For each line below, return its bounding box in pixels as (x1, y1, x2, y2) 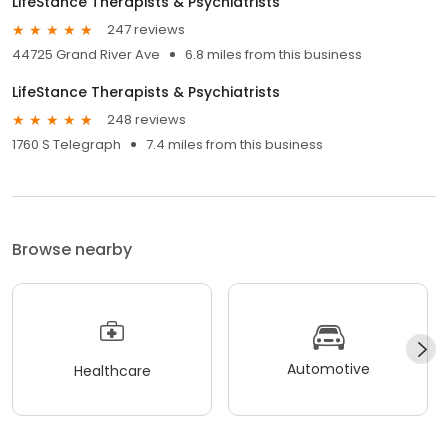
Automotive (286, 359, 370, 380)
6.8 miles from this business (185, 44, 362, 64)
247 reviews (107, 20, 185, 40)
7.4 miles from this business (146, 134, 323, 154)
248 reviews (107, 110, 186, 130)
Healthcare (73, 361, 151, 382)
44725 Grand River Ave (12, 44, 160, 64)
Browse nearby (12, 237, 132, 261)
